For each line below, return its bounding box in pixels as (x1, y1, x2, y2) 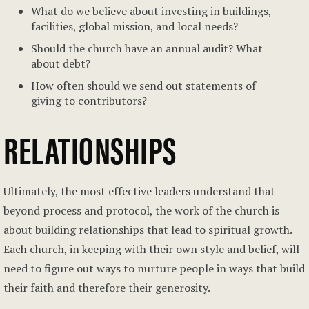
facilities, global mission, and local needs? (31, 19, 238, 34)
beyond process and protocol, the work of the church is (3, 203, 279, 218)
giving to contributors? (31, 93, 147, 108)
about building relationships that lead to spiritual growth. (3, 222, 292, 237)
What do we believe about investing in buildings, (31, 3, 271, 19)
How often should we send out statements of (31, 78, 256, 93)
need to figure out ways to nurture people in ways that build (3, 261, 305, 276)
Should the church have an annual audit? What (31, 41, 263, 56)
